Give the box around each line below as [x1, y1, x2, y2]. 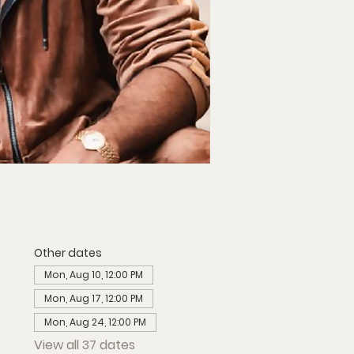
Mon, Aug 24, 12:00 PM [43, 315, 146, 329]
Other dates [33, 245, 102, 261]
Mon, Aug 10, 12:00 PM [43, 268, 143, 281]
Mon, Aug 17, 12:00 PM [43, 292, 143, 305]
